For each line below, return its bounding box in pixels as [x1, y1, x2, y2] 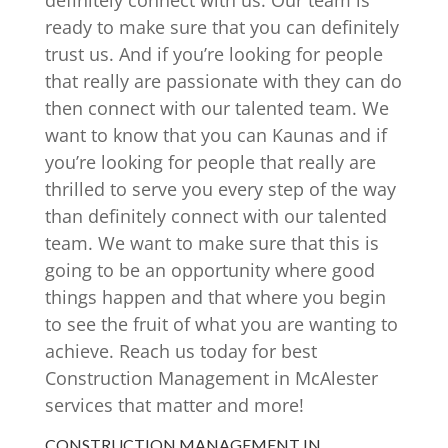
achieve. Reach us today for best [44, 339, 317, 364]
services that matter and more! [44, 393, 304, 418]
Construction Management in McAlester [44, 366, 378, 391]
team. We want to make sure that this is [44, 231, 379, 256]
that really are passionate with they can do [44, 69, 402, 94]
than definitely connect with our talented [44, 204, 387, 229]
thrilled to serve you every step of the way [44, 177, 396, 202]
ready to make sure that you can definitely [44, 15, 399, 40]
